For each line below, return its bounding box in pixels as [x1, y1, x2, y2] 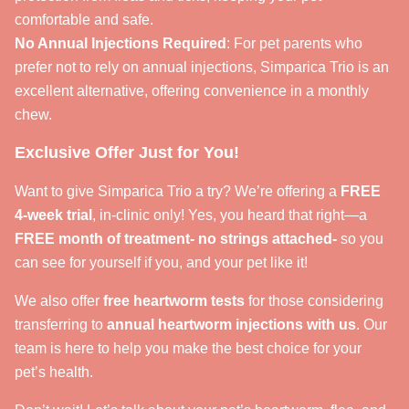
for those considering [245, 293, 383, 309]
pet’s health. [15, 364, 93, 380]
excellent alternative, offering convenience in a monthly [15, 83, 369, 99]
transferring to [15, 317, 107, 332]
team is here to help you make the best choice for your [15, 341, 362, 356]
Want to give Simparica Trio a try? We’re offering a [15, 184, 341, 199]
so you [337, 231, 383, 246]
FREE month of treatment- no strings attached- [15, 231, 337, 246]
